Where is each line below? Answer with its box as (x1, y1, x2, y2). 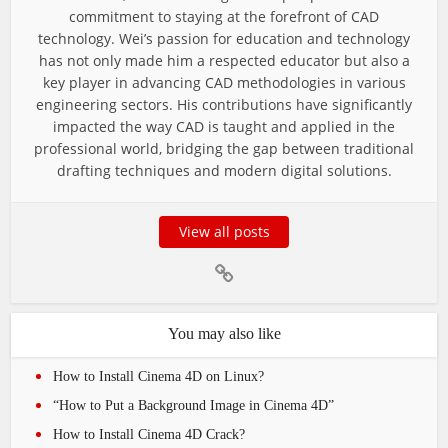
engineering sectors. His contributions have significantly (36, 95, 412, 114)
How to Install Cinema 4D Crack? (53, 427, 246, 442)
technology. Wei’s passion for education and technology (38, 29, 410, 48)
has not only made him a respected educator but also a (38, 51, 410, 70)
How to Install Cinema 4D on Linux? (53, 369, 265, 384)
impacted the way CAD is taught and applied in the (53, 117, 395, 136)
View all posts (178, 222, 270, 241)
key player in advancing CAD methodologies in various (42, 73, 406, 92)
